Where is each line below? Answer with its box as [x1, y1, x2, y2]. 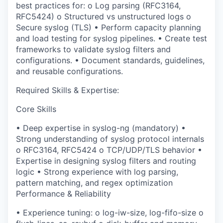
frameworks [16, 44, 61, 54]
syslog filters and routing [102, 156, 196, 166]
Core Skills [16, 104, 56, 114]
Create [165, 33, 193, 43]
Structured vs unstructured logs [64, 11, 184, 21]
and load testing [16, 33, 77, 43]
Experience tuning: [23, 208, 95, 218]
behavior [162, 145, 195, 155]
